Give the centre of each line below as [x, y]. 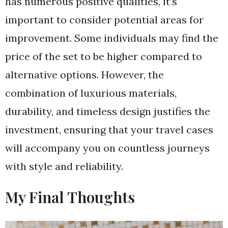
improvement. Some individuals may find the [112, 38]
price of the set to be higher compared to [104, 56]
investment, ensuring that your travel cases [109, 130]
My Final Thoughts [70, 197]
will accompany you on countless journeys [107, 148]
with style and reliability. [64, 166]
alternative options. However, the [84, 75]
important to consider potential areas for [104, 20]
